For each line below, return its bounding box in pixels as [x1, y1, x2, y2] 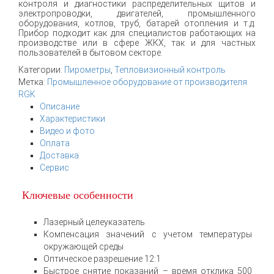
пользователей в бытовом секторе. [18, 47, 163, 57]
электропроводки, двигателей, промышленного [18, 8, 256, 18]
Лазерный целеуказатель [43, 217, 145, 227]
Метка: [18, 76, 47, 87]
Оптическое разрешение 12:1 [43, 253, 161, 264]
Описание [40, 101, 80, 111]
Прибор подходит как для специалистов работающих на [18, 28, 256, 38]
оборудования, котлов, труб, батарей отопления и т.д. [18, 18, 256, 28]
